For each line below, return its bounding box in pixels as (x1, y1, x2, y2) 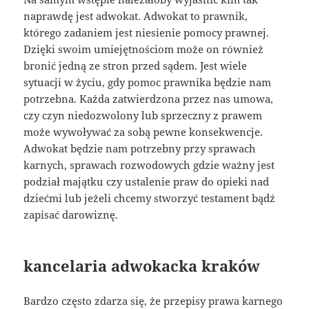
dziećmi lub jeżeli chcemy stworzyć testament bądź (23, 191, 276, 206)
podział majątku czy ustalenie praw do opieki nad (23, 175, 270, 189)
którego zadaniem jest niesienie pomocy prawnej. (23, 26, 270, 40)
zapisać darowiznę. (23, 208, 119, 222)
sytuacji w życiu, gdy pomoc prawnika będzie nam (23, 75, 272, 90)
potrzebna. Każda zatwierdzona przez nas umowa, (23, 92, 274, 106)
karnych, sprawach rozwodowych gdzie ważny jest (23, 158, 275, 172)
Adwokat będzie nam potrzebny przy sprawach (23, 141, 257, 156)
